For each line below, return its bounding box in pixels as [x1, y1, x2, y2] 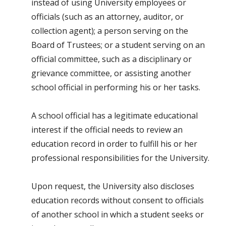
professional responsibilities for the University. [31, 152, 209, 164]
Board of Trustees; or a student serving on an [31, 39, 205, 51]
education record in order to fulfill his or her [31, 138, 197, 150]
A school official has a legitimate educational [31, 110, 198, 122]
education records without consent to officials [31, 195, 204, 206]
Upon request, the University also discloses [31, 181, 194, 192]
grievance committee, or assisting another [31, 68, 191, 79]
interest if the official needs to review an [31, 124, 183, 136]
